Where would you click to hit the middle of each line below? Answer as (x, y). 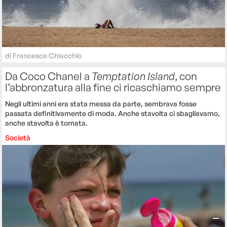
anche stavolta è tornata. (47, 123)
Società (18, 137)
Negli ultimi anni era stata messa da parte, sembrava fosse (101, 103)
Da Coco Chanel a (49, 76)
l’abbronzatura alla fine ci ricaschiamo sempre (113, 87)
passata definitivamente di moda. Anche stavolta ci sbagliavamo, (113, 113)
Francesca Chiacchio (47, 55)
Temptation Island (134, 76)
